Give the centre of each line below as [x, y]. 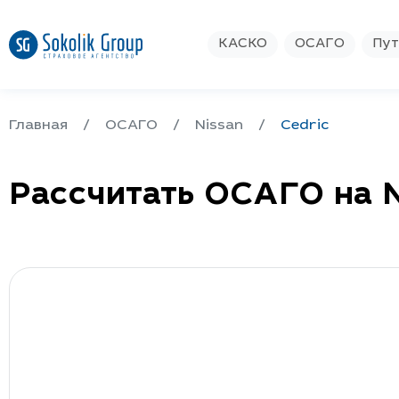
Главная [38, 126]
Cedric [305, 126]
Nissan [219, 126]
